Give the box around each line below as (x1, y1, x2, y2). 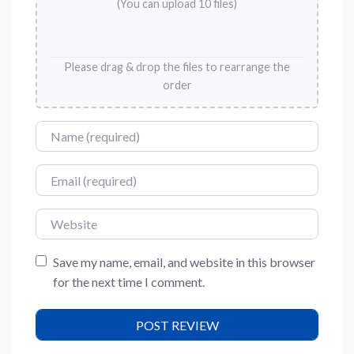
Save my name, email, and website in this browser (52, 254, 315, 270)
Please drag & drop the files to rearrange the (64, 59, 290, 73)
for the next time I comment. (52, 274, 205, 290)
